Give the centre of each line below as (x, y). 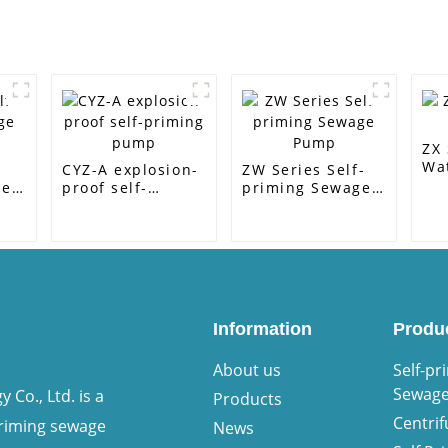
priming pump (120, 205)
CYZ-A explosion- (130, 169)
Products (247, 398)
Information (262, 329)
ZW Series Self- (304, 169)
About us (246, 369)
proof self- (105, 187)
